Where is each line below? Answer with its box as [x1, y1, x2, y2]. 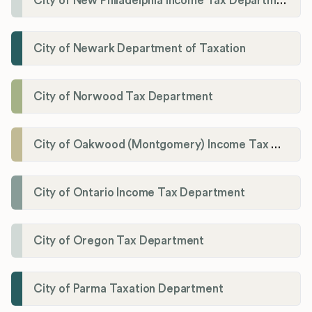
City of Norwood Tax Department [33, 90, 213, 102]
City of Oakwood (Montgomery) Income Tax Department [271, 138, 281, 150]
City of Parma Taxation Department [33, 282, 224, 295]
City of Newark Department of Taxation [33, 42, 246, 54]
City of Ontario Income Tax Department [33, 186, 245, 198]
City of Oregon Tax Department [33, 234, 205, 247]
